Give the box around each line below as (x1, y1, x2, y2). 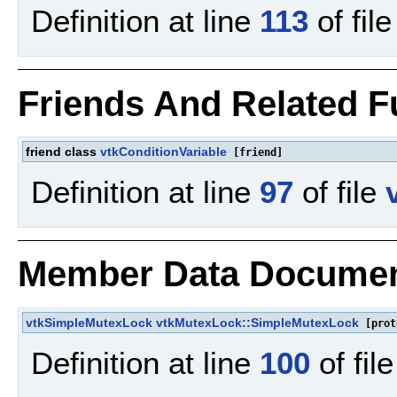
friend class (26, 144, 100, 159)
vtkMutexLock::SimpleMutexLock (156, 315, 359, 330)
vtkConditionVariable (100, 144, 227, 159)
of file (293, 175, 385, 210)
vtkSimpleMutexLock (26, 315, 152, 330)
